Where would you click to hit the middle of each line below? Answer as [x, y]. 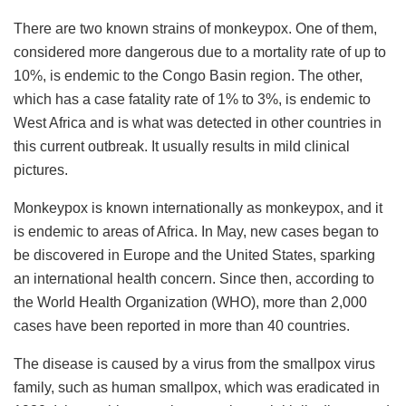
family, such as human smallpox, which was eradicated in [197, 387]
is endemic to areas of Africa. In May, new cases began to [196, 231]
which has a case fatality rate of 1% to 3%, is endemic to [192, 99]
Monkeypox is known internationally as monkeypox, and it [198, 208]
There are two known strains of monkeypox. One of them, [195, 28]
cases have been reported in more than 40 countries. [182, 325]
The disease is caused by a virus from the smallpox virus [194, 363]
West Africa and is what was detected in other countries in [198, 122]
